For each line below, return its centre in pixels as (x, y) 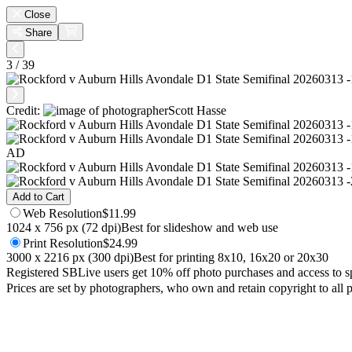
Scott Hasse (197, 111)
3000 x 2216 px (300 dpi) (70, 258)
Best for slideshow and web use (200, 228)
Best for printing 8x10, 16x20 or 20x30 (231, 258)
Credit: (25, 111)
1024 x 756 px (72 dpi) (64, 228)
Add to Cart (38, 197)
